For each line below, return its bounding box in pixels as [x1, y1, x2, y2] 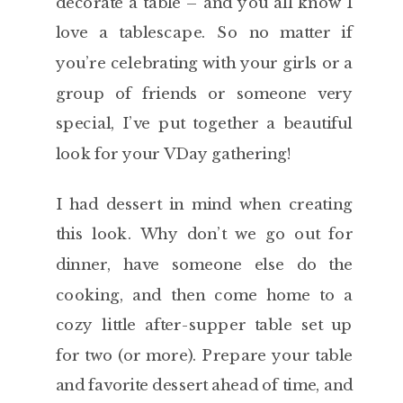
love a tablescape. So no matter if [55, 22, 354, 42]
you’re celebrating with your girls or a [55, 53, 354, 73]
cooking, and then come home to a [55, 284, 354, 304]
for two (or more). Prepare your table [55, 345, 354, 365]
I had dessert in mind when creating [55, 194, 354, 214]
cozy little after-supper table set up [55, 315, 354, 335]
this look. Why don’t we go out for [55, 224, 354, 244]
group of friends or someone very [55, 83, 354, 103]
